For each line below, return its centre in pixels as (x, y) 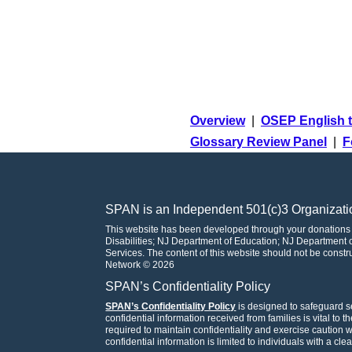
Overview (217, 121)
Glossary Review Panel (258, 142)
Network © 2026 (140, 264)
